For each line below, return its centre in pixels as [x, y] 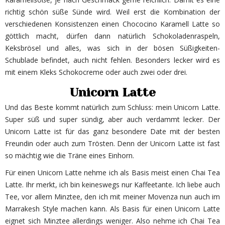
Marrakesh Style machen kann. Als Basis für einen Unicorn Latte [113, 209]
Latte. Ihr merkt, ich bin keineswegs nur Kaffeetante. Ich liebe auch [113, 185]
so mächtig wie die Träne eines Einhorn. [70, 156]
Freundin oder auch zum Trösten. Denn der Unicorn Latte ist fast [113, 144]
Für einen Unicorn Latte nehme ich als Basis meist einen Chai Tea [113, 173]
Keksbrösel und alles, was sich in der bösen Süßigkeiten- [113, 48]
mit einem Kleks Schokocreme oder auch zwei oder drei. [96, 72]
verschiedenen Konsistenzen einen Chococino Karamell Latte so [113, 24]
